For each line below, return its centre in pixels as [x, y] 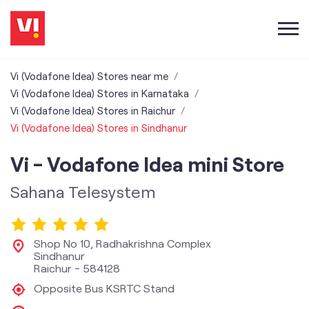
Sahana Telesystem [83, 191]
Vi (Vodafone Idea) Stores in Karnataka [100, 93]
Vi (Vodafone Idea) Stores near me [89, 76]
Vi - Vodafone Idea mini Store [147, 163]
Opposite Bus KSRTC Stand [104, 288]
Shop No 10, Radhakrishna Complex [122, 243]
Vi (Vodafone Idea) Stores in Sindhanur [99, 128]
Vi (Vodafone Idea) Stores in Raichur [93, 110]
